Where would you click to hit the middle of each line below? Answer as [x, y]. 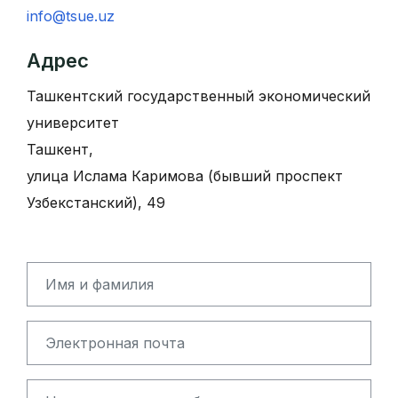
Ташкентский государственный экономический [199, 96]
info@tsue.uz [71, 16]
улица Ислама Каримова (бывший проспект [185, 176]
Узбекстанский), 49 [96, 203]
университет [73, 123]
